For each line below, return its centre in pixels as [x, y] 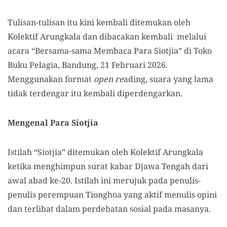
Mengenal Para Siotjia [53, 123]
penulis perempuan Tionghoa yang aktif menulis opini [112, 195]
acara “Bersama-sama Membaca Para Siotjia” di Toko [110, 51]
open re [108, 79]
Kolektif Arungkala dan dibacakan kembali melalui [107, 36]
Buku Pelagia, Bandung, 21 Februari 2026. [88, 65]
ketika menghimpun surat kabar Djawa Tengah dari [108, 166]
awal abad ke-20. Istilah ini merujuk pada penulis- [104, 180]
